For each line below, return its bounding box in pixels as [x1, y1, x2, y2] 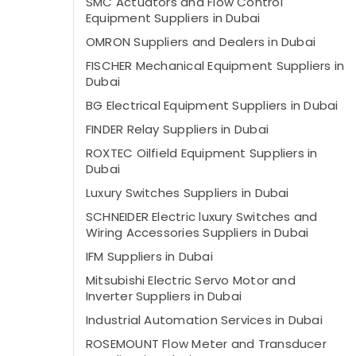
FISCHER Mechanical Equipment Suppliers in [86, 57, 345, 74]
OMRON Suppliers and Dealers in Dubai [86, 33, 316, 50]
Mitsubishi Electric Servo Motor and [86, 272, 296, 288]
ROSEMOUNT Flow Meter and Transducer [86, 335, 327, 352]
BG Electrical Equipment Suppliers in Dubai [86, 97, 339, 114]
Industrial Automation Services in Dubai [86, 311, 323, 328]
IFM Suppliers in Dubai [86, 248, 213, 265]
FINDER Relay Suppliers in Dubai [86, 121, 269, 137]
